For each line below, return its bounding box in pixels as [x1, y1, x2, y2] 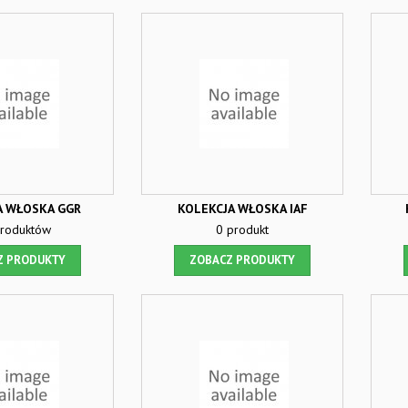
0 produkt [216, 221, 269, 238]
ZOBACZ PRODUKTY [189, 252, 295, 268]
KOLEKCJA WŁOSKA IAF [177, 200, 308, 217]
